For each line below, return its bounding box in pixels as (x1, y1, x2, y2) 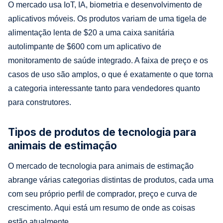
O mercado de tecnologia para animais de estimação (8, 161, 194, 170)
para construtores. (8, 98, 71, 107)
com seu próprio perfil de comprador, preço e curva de (8, 189, 197, 198)
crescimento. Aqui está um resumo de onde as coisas (8, 203, 195, 212)
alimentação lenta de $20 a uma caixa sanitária (8, 28, 174, 37)
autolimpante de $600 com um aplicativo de (8, 42, 161, 51)
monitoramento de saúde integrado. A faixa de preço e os (8, 56, 208, 65)
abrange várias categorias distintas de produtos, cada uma (8, 175, 214, 184)
